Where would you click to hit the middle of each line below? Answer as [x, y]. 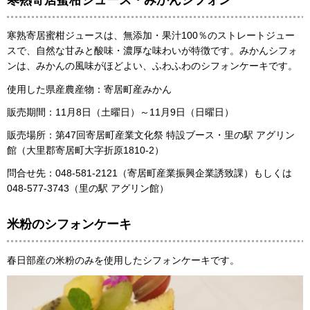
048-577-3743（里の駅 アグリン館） [88, 189]
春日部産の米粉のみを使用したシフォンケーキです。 [123, 260]
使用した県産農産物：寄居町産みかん [89, 89]
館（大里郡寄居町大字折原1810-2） [85, 151]
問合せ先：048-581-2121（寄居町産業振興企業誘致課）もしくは [149, 173]
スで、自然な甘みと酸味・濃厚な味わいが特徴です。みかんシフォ [152, 51]
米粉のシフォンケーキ [69, 225]
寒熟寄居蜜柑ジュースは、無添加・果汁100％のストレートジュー [151, 36]
